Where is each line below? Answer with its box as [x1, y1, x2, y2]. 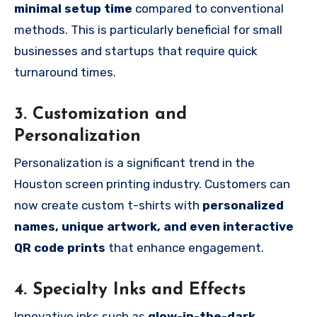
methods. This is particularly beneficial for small [14, 22, 282, 37]
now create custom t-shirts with [14, 198, 202, 213]
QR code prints [14, 241, 105, 255]
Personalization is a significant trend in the [14, 156, 255, 171]
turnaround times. [14, 64, 116, 79]
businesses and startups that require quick [14, 43, 258, 58]
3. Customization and [14, 105, 187, 123]
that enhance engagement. [105, 241, 264, 255]
